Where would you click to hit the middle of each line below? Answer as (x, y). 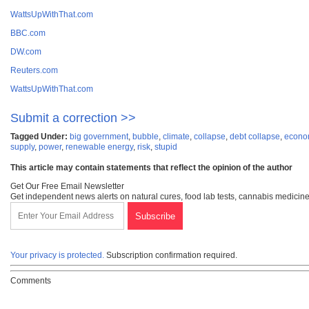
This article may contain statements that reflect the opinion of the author (151, 168)
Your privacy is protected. (57, 256)
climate (176, 137)
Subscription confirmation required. (171, 256)
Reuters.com (34, 71)
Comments (31, 281)
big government (99, 137)
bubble (146, 137)
